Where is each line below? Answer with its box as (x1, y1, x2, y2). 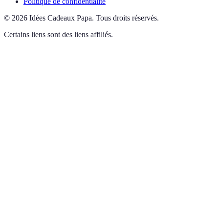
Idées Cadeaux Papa (29, 14, 92, 22)
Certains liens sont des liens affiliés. (4, 30, 113, 39)
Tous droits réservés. (96, 14, 159, 22)
